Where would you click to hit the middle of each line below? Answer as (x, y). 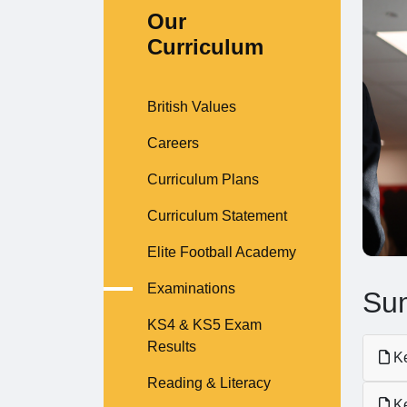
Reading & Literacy (209, 383)
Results (172, 347)
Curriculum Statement (217, 216)
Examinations (191, 288)
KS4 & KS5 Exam (204, 325)
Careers (173, 143)
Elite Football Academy (222, 252)
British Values (192, 107)
